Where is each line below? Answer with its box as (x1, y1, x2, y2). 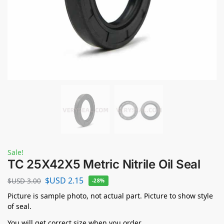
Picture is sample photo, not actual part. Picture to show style (7, 190, 213, 200)
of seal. (7, 201, 31, 211)
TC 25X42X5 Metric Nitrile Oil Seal (7, 157, 200, 171)
